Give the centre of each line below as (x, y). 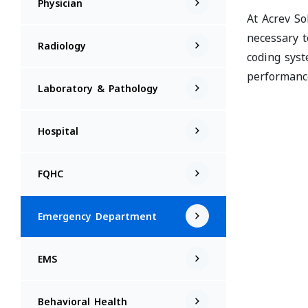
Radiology (62, 46)
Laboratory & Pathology (98, 88)
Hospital (58, 131)
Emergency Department (97, 216)
